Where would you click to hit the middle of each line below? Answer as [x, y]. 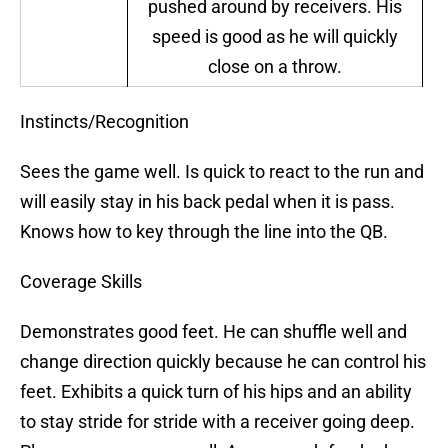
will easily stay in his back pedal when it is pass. [207, 202]
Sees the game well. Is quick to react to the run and [222, 172]
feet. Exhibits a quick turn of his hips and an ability [216, 392]
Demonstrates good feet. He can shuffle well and [213, 332]
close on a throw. [275, 67]
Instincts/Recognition [104, 122]
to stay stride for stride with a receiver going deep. [217, 422]
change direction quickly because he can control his [223, 362]
